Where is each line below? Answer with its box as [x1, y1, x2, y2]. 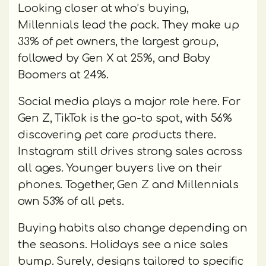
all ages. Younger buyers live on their [18, 162, 222, 175]
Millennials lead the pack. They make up [18, 19, 239, 31]
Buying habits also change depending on [18, 222, 248, 235]
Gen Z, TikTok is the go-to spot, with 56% [18, 112, 233, 125]
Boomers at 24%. [18, 69, 109, 81]
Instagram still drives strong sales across [18, 145, 243, 158]
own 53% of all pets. [18, 195, 125, 208]
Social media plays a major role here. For [18, 96, 241, 108]
